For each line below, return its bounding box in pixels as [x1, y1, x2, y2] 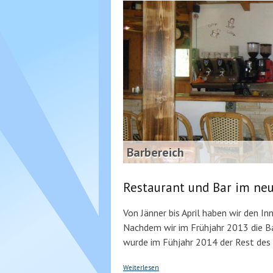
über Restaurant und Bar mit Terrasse [159, 260, 269, 268]
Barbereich [127, 144, 184, 160]
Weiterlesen [123, 263, 159, 272]
